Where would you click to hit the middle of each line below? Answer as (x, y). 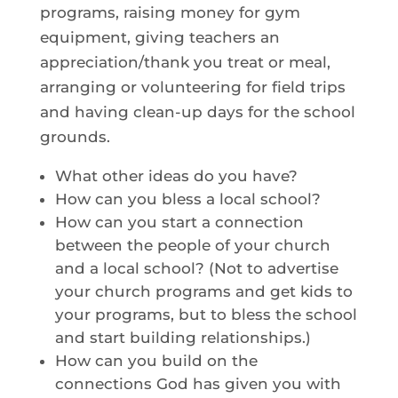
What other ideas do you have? (176, 175)
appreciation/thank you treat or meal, (185, 62)
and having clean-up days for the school (197, 111)
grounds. (75, 136)
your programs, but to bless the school (206, 314)
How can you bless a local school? (187, 199)
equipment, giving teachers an (159, 37)
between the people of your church (192, 245)
